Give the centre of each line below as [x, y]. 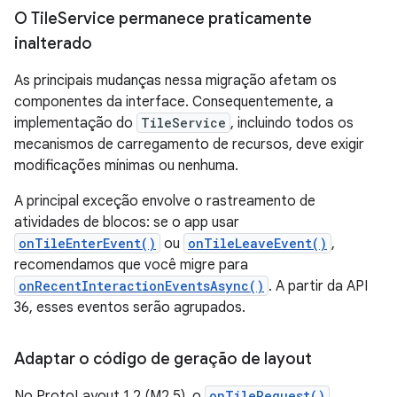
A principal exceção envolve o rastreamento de [165, 201]
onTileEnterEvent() [87, 243]
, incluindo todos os [292, 123]
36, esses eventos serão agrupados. [130, 307]
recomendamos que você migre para [131, 265]
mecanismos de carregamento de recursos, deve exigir [189, 144]
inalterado [53, 43]
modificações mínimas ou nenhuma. [126, 166]
